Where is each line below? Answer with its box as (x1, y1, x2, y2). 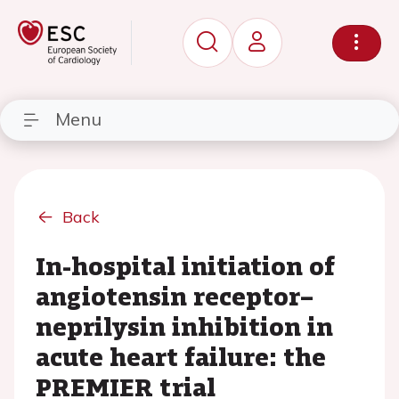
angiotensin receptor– (36, 278, 313, 313)
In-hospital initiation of (36, 248, 335, 283)
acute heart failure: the (36, 338, 326, 374)
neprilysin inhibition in (36, 308, 333, 344)
